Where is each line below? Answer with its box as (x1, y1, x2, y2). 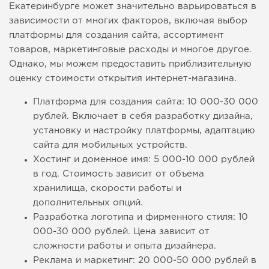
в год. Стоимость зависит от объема (33, 170, 204, 178)
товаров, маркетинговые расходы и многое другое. (9, 46, 252, 54)
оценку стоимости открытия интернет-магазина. (9, 74, 237, 83)
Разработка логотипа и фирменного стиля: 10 (33, 213, 248, 222)
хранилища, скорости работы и (33, 184, 181, 193)
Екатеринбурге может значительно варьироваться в (9, 2, 256, 11)
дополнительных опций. (33, 199, 143, 207)
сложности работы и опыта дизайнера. (33, 242, 216, 250)
